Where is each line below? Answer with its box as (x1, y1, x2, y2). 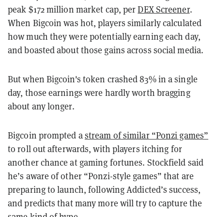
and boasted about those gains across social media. (8, 44, 204, 56)
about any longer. (8, 100, 75, 112)
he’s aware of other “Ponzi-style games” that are (8, 170, 194, 182)
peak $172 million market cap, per (8, 3, 138, 15)
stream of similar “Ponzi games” (84, 129, 209, 141)
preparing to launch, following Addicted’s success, (8, 184, 201, 195)
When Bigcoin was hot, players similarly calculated (8, 17, 202, 29)
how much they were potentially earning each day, (8, 31, 201, 42)
